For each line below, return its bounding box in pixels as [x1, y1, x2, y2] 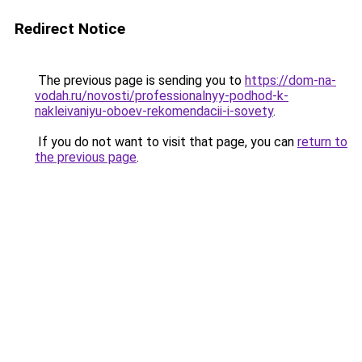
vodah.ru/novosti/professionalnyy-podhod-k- [35, 88, 288, 103]
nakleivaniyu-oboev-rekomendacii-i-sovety [35, 103, 273, 119]
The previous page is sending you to [35, 73, 245, 88]
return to [297, 134, 347, 149]
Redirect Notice [15, 19, 125, 38]
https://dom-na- [245, 73, 336, 88]
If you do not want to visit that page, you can [35, 134, 297, 149]
